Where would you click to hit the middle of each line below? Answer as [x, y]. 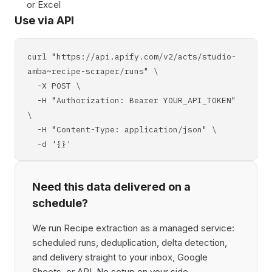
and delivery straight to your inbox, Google [120, 257]
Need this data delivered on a [111, 187]
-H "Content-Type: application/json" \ [122, 130]
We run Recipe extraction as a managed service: [133, 228]
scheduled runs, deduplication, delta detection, [130, 243]
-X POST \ [54, 86]
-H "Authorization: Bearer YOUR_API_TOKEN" [132, 100]
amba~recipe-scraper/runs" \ [93, 71]
